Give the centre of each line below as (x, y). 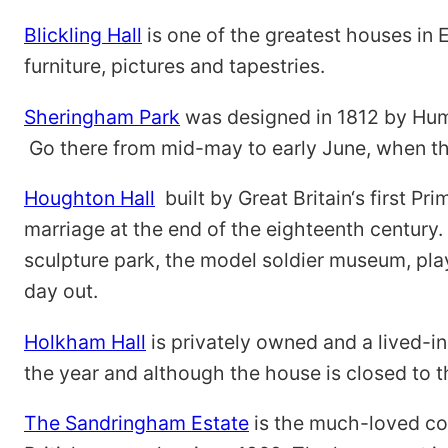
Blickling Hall (83, 35)
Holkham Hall (85, 341)
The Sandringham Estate (136, 423)
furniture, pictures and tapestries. (174, 66)
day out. (61, 291)
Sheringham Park (102, 116)
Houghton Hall (89, 198)
